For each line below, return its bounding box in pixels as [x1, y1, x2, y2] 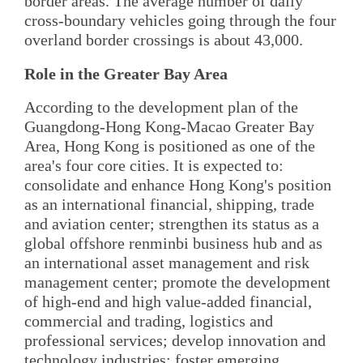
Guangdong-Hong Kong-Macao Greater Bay [24, 117, 314, 135]
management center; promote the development [24, 272, 331, 291]
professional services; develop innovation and [24, 331, 326, 349]
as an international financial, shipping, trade [24, 194, 314, 213]
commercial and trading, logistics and [24, 311, 273, 330]
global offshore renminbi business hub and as [24, 233, 322, 252]
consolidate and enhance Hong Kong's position [24, 175, 331, 194]
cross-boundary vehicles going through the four [24, 11, 336, 30]
